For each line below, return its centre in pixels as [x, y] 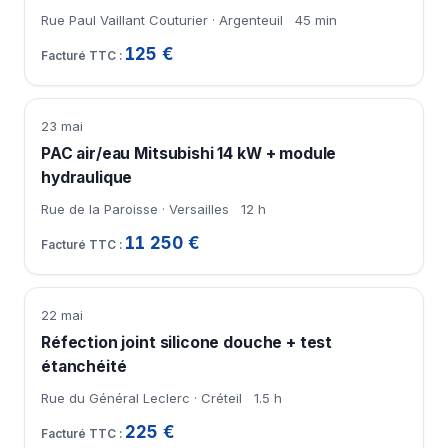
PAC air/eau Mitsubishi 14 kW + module [189, 154]
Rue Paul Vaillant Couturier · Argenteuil [162, 20]
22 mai [62, 315]
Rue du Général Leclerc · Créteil [141, 398]
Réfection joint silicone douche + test [187, 343]
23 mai [62, 126]
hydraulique [87, 178]
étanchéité [84, 367]
